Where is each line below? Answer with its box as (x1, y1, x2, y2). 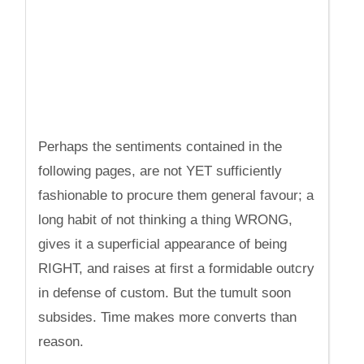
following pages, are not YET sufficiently (38, 163, 283, 179)
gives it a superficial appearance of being (38, 236, 288, 252)
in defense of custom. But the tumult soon (38, 285, 292, 301)
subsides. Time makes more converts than (38, 310, 297, 325)
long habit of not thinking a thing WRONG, (38, 212, 293, 227)
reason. (38, 334, 84, 349)
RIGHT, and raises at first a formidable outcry (38, 261, 315, 276)
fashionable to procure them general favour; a (38, 188, 314, 203)
